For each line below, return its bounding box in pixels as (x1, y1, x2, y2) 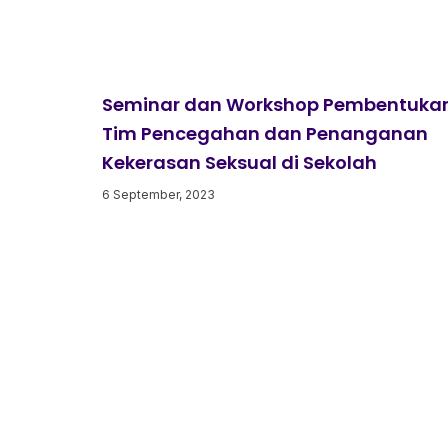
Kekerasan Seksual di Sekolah (102, 149, 377, 175)
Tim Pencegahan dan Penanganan (102, 120, 428, 146)
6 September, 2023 (102, 186, 215, 202)
